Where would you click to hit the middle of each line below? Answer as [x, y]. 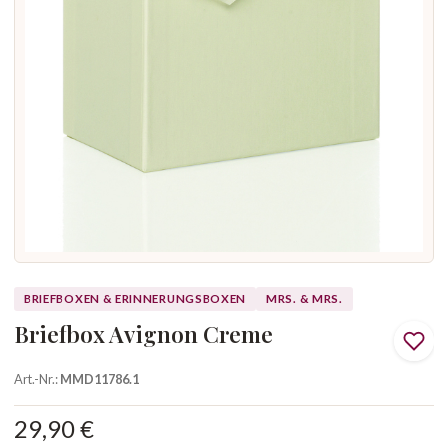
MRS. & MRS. [304, 299]
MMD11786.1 [99, 379]
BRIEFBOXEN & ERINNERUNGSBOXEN [135, 299]
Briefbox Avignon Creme [143, 334]
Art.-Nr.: [37, 379]
